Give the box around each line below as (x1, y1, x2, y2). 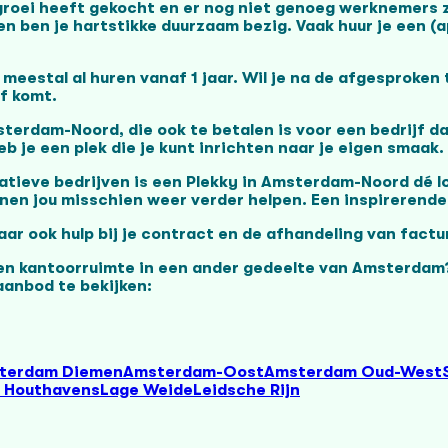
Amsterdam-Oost (123, 362, 264, 381)
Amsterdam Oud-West (264, 362, 442, 381)
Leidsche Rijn (193, 380, 300, 399)
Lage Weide (100, 380, 193, 399)
